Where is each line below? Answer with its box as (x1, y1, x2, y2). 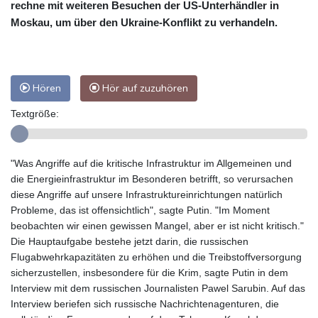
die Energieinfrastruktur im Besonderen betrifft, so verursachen (11, 173, 293, 185)
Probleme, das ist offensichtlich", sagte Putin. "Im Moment (11, 204, 270, 216)
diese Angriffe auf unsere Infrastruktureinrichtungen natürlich (11, 189, 283, 201)
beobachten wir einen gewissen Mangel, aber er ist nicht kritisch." (11, 220, 304, 232)
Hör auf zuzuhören (99, 81, 188, 96)
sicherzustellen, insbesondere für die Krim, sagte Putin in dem (11, 267, 288, 279)
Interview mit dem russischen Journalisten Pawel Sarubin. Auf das (11, 283, 305, 295)
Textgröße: (11, 108, 59, 120)
